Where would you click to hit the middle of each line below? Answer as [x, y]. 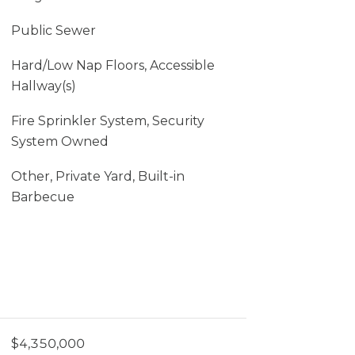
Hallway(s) [43, 86]
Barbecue [42, 197]
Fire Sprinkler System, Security [107, 121]
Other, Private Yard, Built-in [97, 176]
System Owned [59, 141]
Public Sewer [53, 31]
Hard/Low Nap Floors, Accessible [113, 65]
